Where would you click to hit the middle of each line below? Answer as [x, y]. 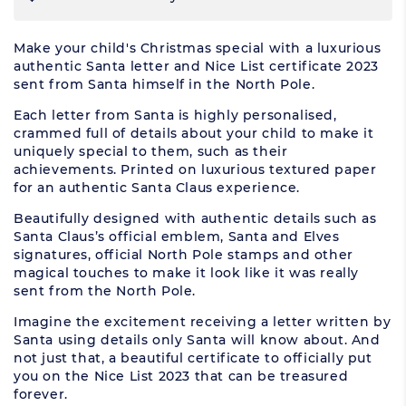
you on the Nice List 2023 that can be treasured [181, 377]
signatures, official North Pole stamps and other [184, 255]
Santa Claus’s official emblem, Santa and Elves [177, 237]
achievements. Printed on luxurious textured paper [195, 170]
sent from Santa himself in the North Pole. [164, 85]
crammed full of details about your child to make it [194, 134]
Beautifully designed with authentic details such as [195, 219]
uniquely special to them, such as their [151, 152]
